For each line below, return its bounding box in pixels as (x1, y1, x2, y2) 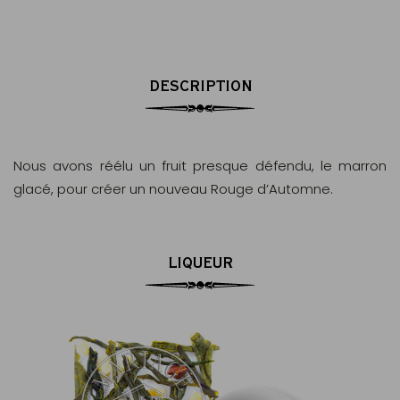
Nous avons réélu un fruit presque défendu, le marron (13, 156, 387, 175)
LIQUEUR (167, 252, 233, 272)
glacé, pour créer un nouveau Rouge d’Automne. (13, 179, 333, 198)
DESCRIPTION (148, 75, 252, 96)
